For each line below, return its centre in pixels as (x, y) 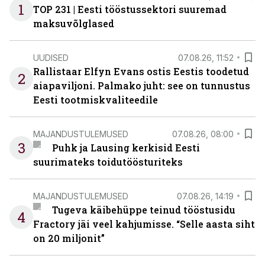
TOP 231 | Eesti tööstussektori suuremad (130, 9)
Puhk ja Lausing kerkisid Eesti (126, 148)
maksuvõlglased (74, 23)
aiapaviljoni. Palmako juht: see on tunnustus (142, 85)
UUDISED (51, 57)
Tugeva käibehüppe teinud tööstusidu (143, 210)
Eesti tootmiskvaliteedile (96, 100)
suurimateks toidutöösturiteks (108, 162)
